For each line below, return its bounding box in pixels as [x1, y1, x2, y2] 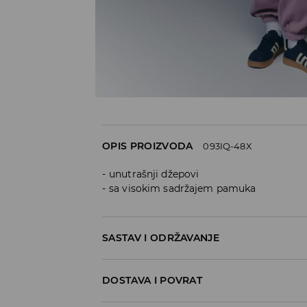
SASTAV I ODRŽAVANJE [102, 231, 220, 244]
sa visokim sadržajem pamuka [109, 182, 256, 195]
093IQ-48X [203, 140, 252, 151]
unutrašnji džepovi [109, 167, 199, 180]
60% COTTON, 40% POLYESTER [102, 259, 233, 270]
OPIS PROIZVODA [102, 139, 193, 152]
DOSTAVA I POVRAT [102, 273, 203, 286]
